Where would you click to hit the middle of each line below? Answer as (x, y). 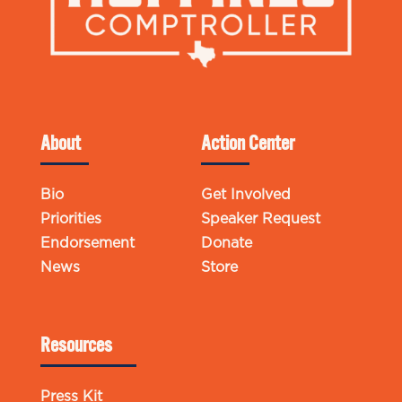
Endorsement (87, 244)
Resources (76, 345)
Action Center (247, 143)
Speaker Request (260, 219)
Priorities (70, 219)
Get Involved (245, 195)
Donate (226, 244)
